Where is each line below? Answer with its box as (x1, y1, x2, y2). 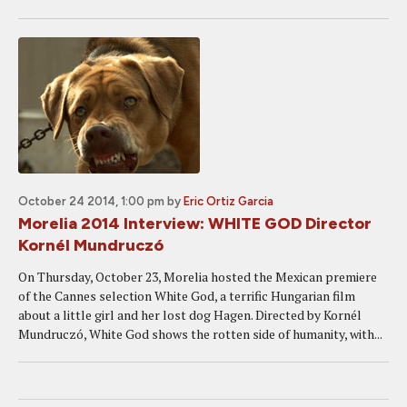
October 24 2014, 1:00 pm (18, 194, 164, 208)
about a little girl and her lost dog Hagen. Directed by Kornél (18, 306, 362, 323)
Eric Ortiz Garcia (184, 194, 273, 208)
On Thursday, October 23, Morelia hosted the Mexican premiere (18, 268, 377, 285)
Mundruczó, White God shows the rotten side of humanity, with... (18, 325, 382, 342)
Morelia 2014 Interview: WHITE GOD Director (18, 213, 372, 233)
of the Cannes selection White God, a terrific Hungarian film (18, 287, 355, 304)
